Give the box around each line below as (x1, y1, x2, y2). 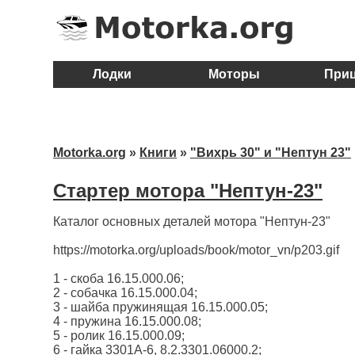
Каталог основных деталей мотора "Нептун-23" (53, 215, 330, 229)
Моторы (208, 67, 260, 81)
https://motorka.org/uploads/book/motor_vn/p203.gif (53, 243, 339, 258)
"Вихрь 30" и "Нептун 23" (190, 146, 351, 159)
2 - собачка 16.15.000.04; (53, 286, 197, 300)
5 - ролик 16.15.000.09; (53, 329, 185, 343)
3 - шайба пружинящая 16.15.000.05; (53, 300, 268, 315)
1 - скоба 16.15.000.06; (53, 272, 184, 286)
